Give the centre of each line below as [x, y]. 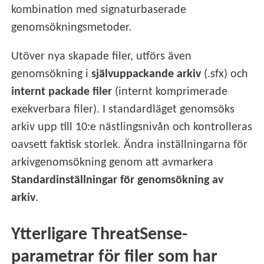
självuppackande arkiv [146, 75]
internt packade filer [62, 92]
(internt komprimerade [170, 92]
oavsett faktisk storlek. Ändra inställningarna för [130, 145]
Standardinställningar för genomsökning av [118, 181]
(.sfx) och [225, 75]
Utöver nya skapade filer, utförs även [102, 57]
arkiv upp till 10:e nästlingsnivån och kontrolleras [132, 128]
